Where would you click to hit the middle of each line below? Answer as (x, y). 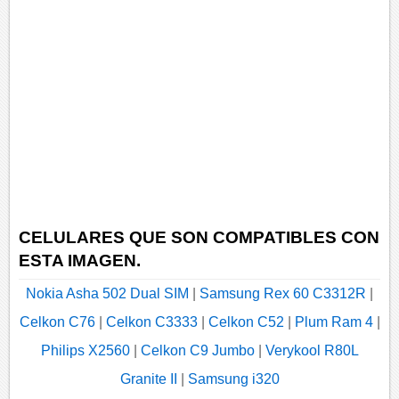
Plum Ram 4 (334, 322)
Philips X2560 (85, 351)
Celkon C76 (57, 322)
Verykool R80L (312, 351)
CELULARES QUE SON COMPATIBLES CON (199, 237)
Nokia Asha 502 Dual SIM (107, 294)
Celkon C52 (246, 322)
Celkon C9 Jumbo (197, 351)
